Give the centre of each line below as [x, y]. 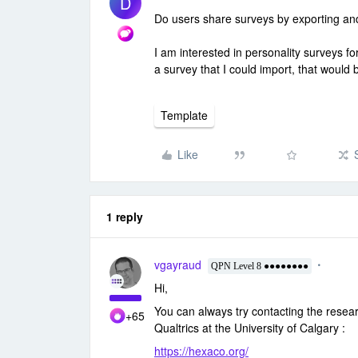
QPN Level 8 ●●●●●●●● [260, 266]
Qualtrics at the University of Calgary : [250, 328]
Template [184, 115]
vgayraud [178, 265]
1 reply [125, 217]
